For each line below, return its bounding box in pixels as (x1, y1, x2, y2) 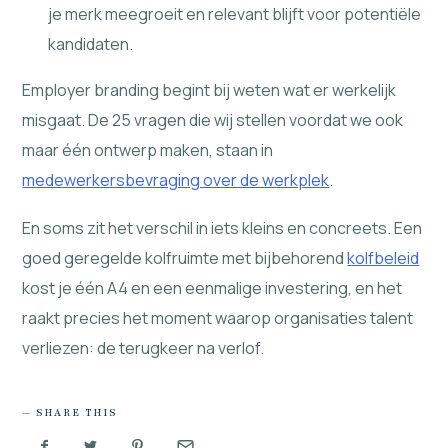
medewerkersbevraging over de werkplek (22, 169, 330, 192)
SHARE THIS (36, 405, 118, 419)
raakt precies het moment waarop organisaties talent (22, 306, 414, 329)
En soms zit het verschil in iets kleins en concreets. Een (22, 216, 423, 239)
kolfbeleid (347, 246, 420, 269)
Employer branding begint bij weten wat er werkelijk (22, 79, 397, 102)
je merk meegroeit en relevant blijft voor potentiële (48, 3, 421, 26)
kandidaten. (48, 33, 133, 56)
